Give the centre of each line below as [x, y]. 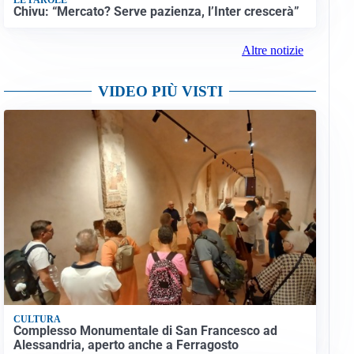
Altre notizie [272, 51]
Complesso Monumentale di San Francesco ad [145, 331]
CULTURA [37, 319]
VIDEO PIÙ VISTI [160, 92]
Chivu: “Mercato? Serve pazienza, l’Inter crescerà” [156, 11]
